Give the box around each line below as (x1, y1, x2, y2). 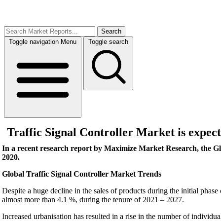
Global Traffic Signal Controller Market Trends (2, 170, 161, 178)
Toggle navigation (9, 38, 59, 45)
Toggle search (88, 38, 128, 45)
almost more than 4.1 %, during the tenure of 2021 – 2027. (2, 195, 184, 204)
